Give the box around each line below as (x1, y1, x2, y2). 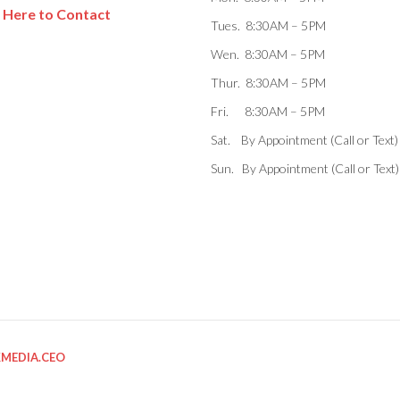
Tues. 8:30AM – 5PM (210, 18, 326, 34)
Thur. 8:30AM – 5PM (210, 75, 326, 91)
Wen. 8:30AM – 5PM (210, 46, 325, 62)
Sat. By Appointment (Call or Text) (210, 132, 398, 148)
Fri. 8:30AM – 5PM (210, 104, 325, 120)
